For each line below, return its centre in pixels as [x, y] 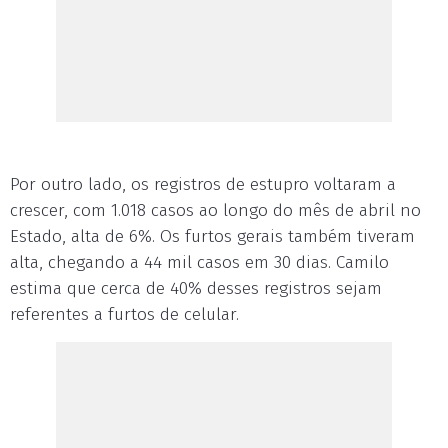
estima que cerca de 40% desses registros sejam [196, 288]
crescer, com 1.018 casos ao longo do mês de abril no [215, 210]
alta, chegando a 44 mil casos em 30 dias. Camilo [199, 262]
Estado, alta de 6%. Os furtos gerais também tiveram [212, 236]
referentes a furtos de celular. [124, 314]
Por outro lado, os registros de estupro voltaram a [203, 184]
